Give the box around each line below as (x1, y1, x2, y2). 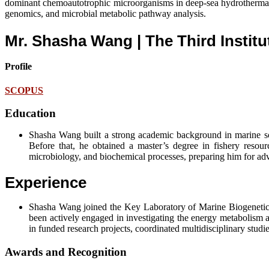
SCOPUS (5, 85, 43, 95)
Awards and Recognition (5, 245, 127, 258)
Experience (5, 173, 86, 192)
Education (5, 107, 56, 120)
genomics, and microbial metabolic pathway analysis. (5, 8, 206, 19)
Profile (5, 61, 32, 72)
